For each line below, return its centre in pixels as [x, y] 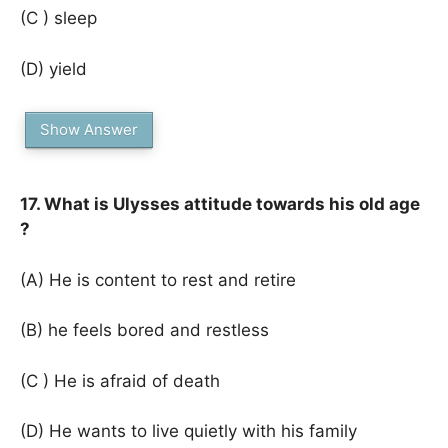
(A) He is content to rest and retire [158, 279]
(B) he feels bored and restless [144, 330]
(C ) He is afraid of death [120, 380]
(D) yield [53, 68]
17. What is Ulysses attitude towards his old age [220, 204]
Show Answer [89, 129]
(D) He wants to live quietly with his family [188, 431]
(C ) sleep [58, 18]
